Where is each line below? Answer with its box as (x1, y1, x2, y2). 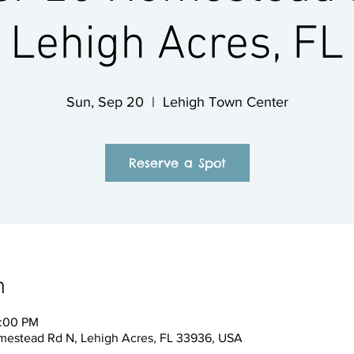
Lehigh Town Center (162, 94, 288, 110)
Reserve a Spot (128, 155, 226, 171)
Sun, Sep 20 (66, 94, 144, 110)
